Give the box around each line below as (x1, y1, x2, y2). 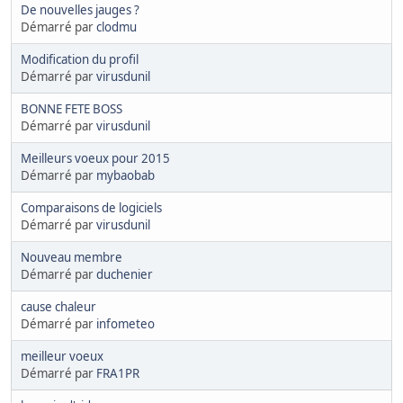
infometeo (96, 315, 155, 332)
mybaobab (96, 166, 155, 184)
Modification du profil (21, 50, 139, 67)
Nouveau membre (21, 248, 122, 265)
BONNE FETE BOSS (21, 100, 122, 117)
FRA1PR (96, 364, 139, 381)
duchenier (96, 265, 153, 282)
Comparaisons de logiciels (21, 199, 162, 216)
